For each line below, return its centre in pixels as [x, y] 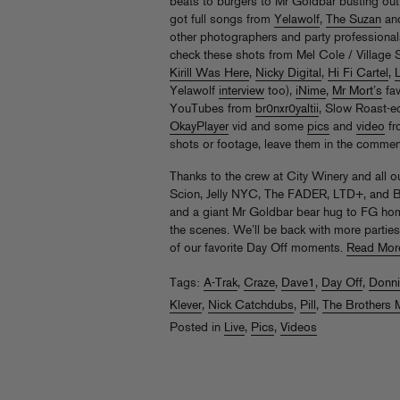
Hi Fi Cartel [358, 74]
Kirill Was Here [209, 74]
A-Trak [221, 283]
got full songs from [222, 20]
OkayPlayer [199, 127]
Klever [186, 306]
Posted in [197, 328]
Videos [299, 328]
